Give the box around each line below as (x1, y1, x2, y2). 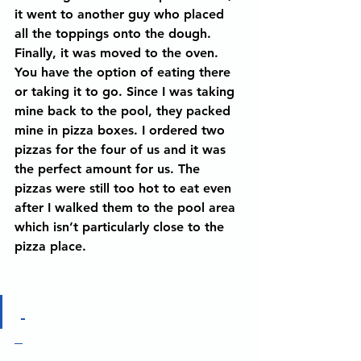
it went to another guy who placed (15, 6, 228, 22)
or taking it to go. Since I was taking (15, 84, 239, 99)
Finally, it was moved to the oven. (15, 45, 222, 60)
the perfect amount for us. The (15, 161, 204, 176)
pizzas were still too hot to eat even (15, 180, 235, 196)
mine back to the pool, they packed (15, 103, 234, 118)
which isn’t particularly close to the (15, 219, 228, 234)
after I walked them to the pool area (15, 200, 239, 215)
